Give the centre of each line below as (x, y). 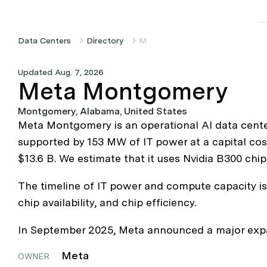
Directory (105, 41)
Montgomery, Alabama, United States (103, 111)
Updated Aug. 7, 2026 (63, 72)
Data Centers (44, 41)
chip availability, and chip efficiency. (107, 202)
